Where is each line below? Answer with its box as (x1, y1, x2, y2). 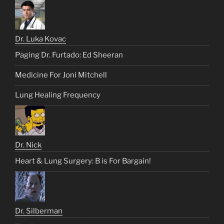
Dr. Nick (15, 140, 41, 149)
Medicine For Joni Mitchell (15, 70, 107, 80)
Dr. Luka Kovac (15, 34, 66, 43)
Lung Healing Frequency (15, 90, 100, 100)
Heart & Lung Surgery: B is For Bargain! (15, 156, 151, 166)
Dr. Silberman (15, 206, 62, 215)
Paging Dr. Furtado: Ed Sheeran (15, 50, 123, 60)
